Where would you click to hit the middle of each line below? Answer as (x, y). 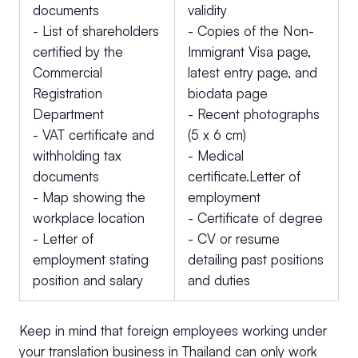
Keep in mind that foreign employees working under (173, 331)
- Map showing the (89, 197)
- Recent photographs (254, 114)
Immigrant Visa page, (249, 52)
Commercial (68, 73)
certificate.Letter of (244, 177)
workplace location (89, 218)
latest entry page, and (253, 73)
